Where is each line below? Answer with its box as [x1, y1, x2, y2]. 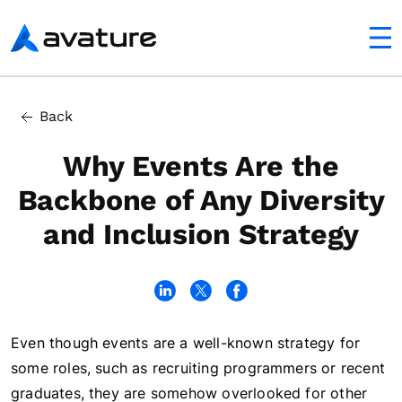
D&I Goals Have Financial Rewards [11, 109, 250, 127]
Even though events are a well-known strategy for [11, 334, 361, 352]
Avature [10, 26, 62, 44]
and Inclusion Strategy [42, 217, 360, 251]
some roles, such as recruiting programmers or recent [11, 359, 385, 377]
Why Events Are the [63, 149, 339, 183]
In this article [11, 88, 85, 103]
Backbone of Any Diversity [17, 183, 385, 217]
